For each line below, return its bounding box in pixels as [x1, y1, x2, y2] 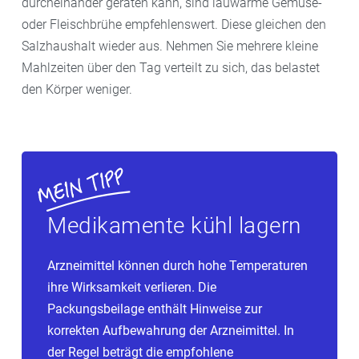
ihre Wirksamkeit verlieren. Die [47, 279, 216, 295]
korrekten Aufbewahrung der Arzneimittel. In [47, 322, 294, 338]
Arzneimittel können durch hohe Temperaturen [47, 257, 308, 273]
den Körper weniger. [22, 81, 132, 97]
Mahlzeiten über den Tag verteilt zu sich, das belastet [22, 59, 320, 75]
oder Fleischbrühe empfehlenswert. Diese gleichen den [22, 16, 326, 32]
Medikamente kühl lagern [47, 212, 301, 239]
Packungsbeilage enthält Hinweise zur [47, 301, 262, 317]
